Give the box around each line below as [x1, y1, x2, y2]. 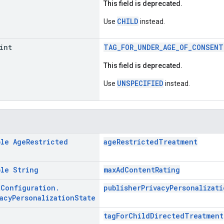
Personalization [12, 192, 74, 202]
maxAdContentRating [103, 164, 180, 174]
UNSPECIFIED [117, 78, 163, 88]
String [13, 164, 38, 174]
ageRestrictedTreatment [103, 136, 197, 146]
